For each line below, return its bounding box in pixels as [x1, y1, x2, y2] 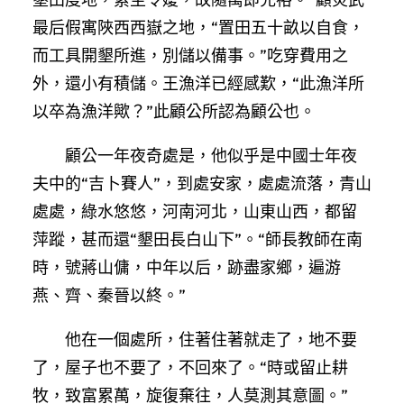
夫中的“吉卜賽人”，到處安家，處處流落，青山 [32, 172, 372, 194]
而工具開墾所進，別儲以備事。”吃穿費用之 [32, 44, 348, 66]
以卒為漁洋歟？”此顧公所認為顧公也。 [32, 100, 316, 122]
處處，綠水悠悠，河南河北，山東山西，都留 [32, 200, 357, 222]
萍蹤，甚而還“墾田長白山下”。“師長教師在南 [32, 228, 363, 250]
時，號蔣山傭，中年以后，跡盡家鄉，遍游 [32, 256, 341, 278]
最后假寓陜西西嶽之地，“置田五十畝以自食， [32, 16, 364, 38]
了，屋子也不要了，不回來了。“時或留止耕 [32, 356, 348, 378]
